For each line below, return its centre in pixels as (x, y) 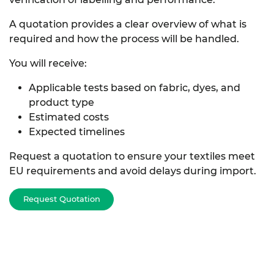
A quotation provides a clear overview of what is (128, 24)
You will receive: (48, 64)
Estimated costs (69, 117)
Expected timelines (77, 132)
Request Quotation (61, 199)
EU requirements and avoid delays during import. (133, 171)
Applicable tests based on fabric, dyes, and (135, 88)
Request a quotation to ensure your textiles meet (132, 157)
